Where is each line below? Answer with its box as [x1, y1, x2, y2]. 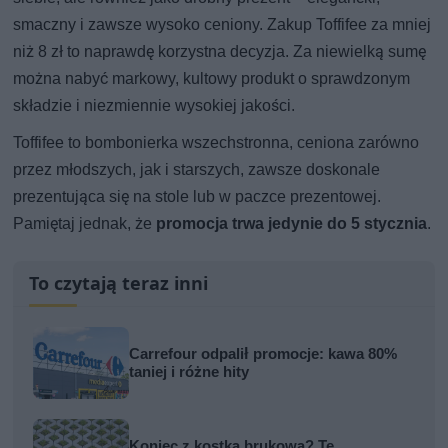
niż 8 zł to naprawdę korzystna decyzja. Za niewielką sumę [13, 42, 427, 62]
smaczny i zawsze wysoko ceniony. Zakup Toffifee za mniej [13, 15, 432, 35]
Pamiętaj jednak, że [13, 214, 157, 234]
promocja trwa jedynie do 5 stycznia [156, 214, 428, 234]
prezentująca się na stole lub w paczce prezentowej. [13, 187, 382, 207]
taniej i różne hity [129, 363, 250, 382]
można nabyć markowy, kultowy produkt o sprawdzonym [13, 69, 411, 89]
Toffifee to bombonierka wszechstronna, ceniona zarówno [13, 133, 420, 153]
